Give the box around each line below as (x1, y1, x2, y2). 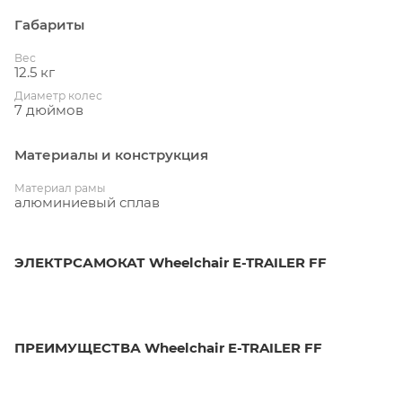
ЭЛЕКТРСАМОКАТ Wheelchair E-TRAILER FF (14, 253, 327, 271)
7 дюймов (14, 100, 83, 118)
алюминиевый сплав (14, 193, 160, 211)
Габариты (14, 15, 84, 33)
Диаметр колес (14, 88, 102, 102)
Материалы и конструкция (14, 145, 208, 163)
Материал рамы (14, 180, 106, 195)
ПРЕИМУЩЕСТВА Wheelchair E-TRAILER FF (14, 338, 322, 356)
